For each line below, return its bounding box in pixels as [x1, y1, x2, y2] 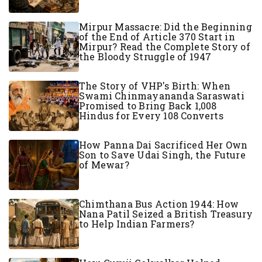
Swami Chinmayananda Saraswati [79, 89, 244, 102]
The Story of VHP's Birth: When [79, 79, 230, 92]
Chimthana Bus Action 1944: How [79, 197, 239, 210]
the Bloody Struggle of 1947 [79, 50, 212, 63]
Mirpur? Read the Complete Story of [79, 40, 250, 53]
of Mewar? [79, 158, 129, 171]
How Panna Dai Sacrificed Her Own [79, 138, 248, 151]
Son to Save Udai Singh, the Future [79, 148, 246, 161]
